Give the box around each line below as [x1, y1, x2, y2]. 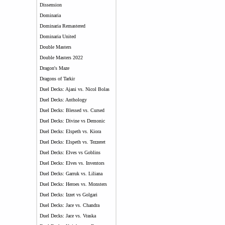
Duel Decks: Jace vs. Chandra [39, 202, 99, 208]
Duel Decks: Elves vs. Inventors [39, 160, 104, 166]
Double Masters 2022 [39, 55, 83, 60]
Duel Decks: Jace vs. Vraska [39, 213, 96, 218]
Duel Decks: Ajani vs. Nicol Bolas [39, 86, 109, 92]
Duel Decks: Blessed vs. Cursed [39, 107, 104, 113]
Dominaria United [39, 34, 76, 39]
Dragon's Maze [39, 65, 69, 71]
